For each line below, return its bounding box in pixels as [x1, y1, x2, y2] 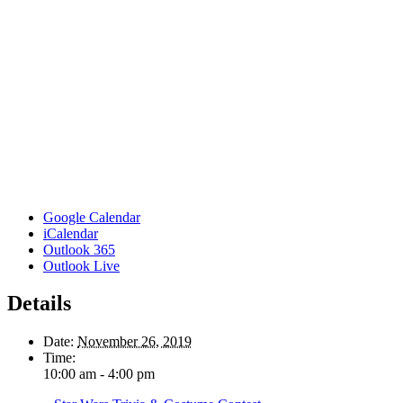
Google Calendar [43, 209, 140, 225]
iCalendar [43, 225, 98, 241]
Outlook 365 [43, 241, 115, 257]
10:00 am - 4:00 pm [43, 366, 155, 382]
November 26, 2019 [77, 334, 192, 350]
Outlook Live [43, 257, 120, 273]
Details [7, 291, 71, 316]
